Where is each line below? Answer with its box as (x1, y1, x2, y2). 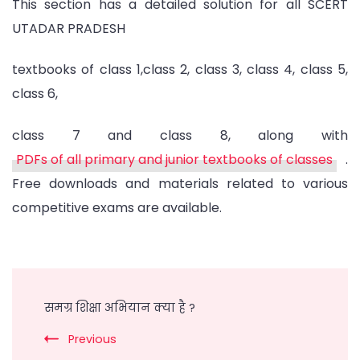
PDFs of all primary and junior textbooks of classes (16, 149, 333, 169)
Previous (68, 330, 117, 347)
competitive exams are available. (12, 198, 222, 217)
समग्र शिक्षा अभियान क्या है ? (44, 299, 195, 316)
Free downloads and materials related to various (12, 174, 348, 193)
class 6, (12, 84, 58, 104)
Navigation (11, 295, 102, 318)
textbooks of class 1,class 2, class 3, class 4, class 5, (12, 60, 348, 80)
